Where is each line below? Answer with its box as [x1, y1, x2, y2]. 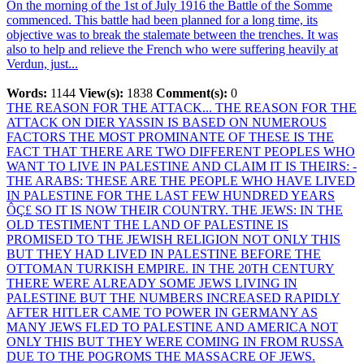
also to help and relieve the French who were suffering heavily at [6, 42, 338, 56]
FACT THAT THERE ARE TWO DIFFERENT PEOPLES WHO [6, 145, 355, 158]
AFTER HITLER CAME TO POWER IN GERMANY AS [6, 305, 318, 319]
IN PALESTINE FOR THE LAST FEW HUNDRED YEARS [6, 188, 335, 202]
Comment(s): [156, 86, 227, 100]
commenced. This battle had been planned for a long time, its [6, 13, 318, 27]
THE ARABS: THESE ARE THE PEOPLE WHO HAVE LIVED [6, 174, 355, 188]
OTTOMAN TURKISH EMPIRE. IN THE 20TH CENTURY [6, 262, 335, 275]
